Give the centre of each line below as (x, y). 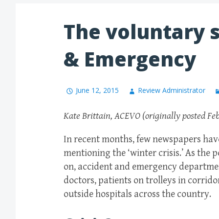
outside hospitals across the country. (137, 195)
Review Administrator (172, 90)
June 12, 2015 (98, 90)
